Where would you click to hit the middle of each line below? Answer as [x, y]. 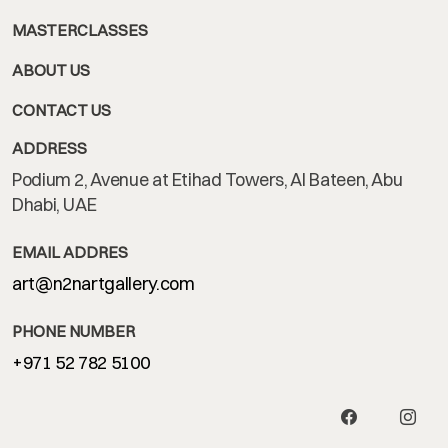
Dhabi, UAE [54, 205]
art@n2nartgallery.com [103, 284]
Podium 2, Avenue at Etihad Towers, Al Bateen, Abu [207, 180]
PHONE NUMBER [73, 331]
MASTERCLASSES [80, 30]
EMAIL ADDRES [70, 252]
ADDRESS [49, 148]
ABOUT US [51, 70]
